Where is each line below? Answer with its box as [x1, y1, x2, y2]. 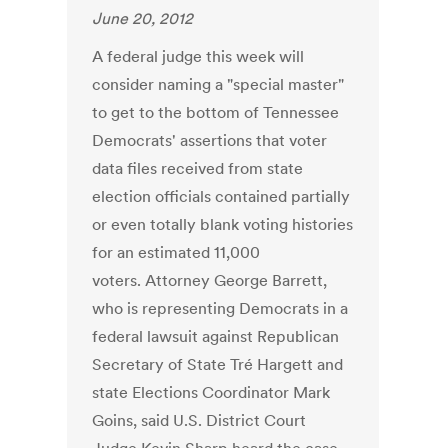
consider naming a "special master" [92, 74, 345, 95]
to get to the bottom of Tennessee [92, 102, 340, 123]
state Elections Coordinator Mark [92, 382, 331, 403]
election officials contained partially [92, 186, 351, 207]
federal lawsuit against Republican [92, 326, 340, 347]
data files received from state [92, 158, 304, 179]
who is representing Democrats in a [92, 298, 349, 319]
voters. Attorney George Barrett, [92, 270, 328, 291]
